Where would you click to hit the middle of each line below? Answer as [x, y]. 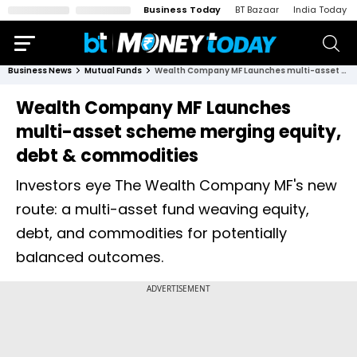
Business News [40, 71]
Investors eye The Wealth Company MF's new [177, 185]
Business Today [182, 10]
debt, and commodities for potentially [151, 233]
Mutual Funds [113, 71]
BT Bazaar [257, 10]
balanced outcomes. [90, 257]
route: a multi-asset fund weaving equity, [163, 209]
